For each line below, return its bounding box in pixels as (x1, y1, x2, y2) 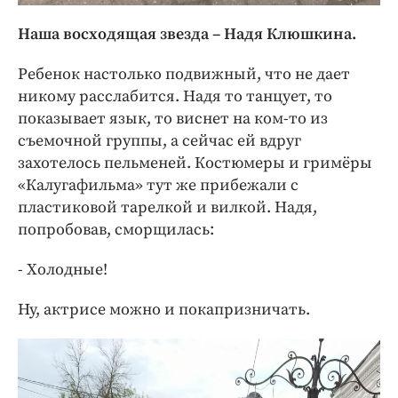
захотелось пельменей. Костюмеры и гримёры (18, 153, 372, 174)
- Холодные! (18, 259, 107, 281)
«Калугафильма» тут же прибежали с (18, 175, 298, 196)
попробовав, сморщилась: (18, 219, 214, 241)
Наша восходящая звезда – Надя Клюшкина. (18, 24, 356, 45)
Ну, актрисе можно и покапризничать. (18, 299, 328, 321)
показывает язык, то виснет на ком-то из (18, 108, 328, 130)
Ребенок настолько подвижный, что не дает (18, 64, 350, 85)
